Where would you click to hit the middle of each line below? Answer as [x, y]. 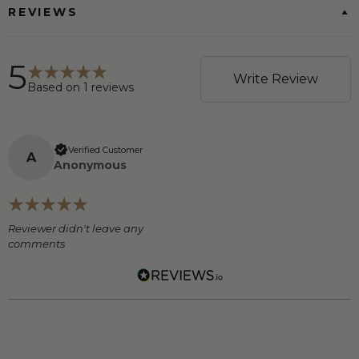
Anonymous [90, 165]
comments [36, 244]
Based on [55, 87]
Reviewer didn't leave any [76, 229]
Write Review [276, 79]
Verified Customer [105, 149]
